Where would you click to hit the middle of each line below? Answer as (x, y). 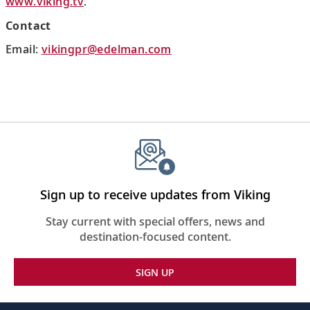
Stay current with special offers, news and (155, 221)
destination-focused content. (155, 236)
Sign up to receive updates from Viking (155, 194)
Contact (28, 25)
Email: (24, 49)
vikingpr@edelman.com (106, 49)
